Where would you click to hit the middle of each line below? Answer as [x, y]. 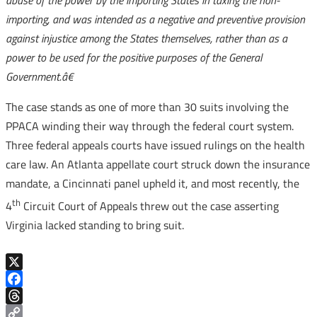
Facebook [28, 296]
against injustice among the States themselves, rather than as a [146, 38]
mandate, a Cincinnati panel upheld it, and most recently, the [152, 183]
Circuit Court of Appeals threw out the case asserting [150, 206]
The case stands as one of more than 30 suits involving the [147, 107]
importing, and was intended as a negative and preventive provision [155, 19]
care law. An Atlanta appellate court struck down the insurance [158, 164]
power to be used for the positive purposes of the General [134, 57]
